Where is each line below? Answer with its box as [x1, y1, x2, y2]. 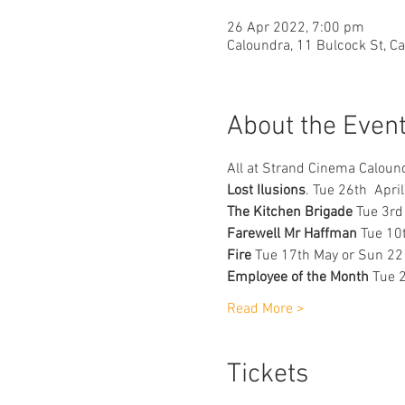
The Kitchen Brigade [226, 203, 353, 221]
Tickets [226, 358, 308, 391]
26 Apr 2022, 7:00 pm [226, 19, 364, 37]
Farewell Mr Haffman [226, 225, 357, 243]
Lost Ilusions [226, 182, 306, 200]
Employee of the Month [226, 268, 372, 287]
